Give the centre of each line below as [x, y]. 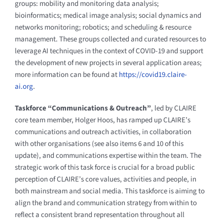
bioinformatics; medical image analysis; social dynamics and [108, 15]
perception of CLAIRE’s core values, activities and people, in [105, 179]
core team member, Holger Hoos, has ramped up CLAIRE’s [102, 120]
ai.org [24, 86]
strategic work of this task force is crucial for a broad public [105, 167]
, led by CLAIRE [173, 108]
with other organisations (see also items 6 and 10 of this [99, 144]
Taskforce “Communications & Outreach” [83, 108]
